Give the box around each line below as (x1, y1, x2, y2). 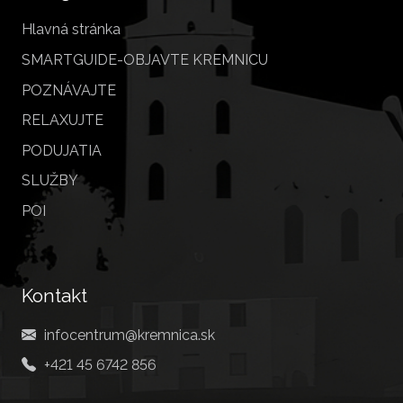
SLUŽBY (22, 172, 78, 190)
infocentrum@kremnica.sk (43, 326, 215, 344)
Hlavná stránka (22, 21, 121, 39)
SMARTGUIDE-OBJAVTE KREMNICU (22, 51, 268, 69)
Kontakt (22, 284, 87, 308)
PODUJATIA (22, 141, 102, 159)
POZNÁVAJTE (22, 81, 116, 99)
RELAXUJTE (22, 112, 103, 130)
